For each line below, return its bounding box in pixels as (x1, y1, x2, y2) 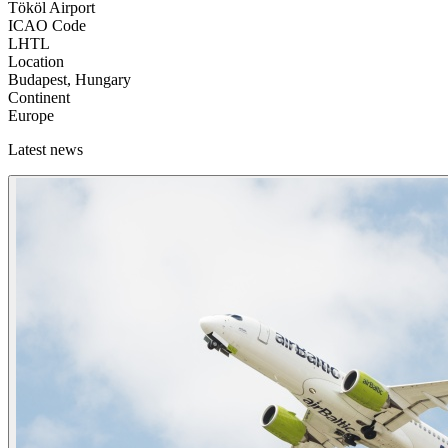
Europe (8, 106, 54, 124)
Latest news (8, 140, 83, 158)
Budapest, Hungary (8, 70, 131, 88)
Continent (8, 88, 70, 106)
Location (8, 52, 64, 70)
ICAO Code (8, 16, 86, 34)
